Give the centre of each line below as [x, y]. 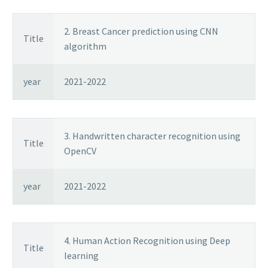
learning [81, 256]
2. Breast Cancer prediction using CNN [141, 31]
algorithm [85, 46]
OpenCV [80, 151]
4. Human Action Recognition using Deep [147, 241]
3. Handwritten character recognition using [152, 136]
